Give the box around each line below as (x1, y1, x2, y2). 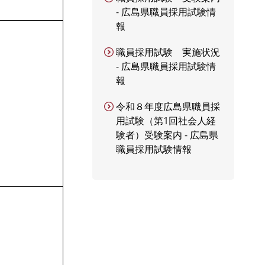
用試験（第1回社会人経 (116, 114, 216, 127)
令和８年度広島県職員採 (116, 100, 220, 113)
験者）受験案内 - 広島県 (116, 128, 218, 141)
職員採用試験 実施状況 (116, 46, 220, 59)
